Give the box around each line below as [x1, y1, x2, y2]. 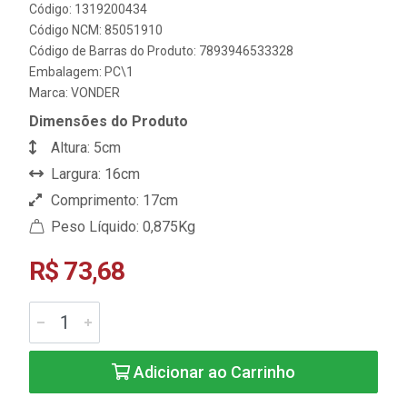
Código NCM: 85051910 [29, 23, 163, 37]
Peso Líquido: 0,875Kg [47, 218, 195, 235]
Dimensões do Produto [29, 113, 188, 130]
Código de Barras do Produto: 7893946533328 [29, 44, 293, 58]
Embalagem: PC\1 [29, 65, 134, 79]
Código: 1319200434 [29, 2, 147, 16]
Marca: [29, 85, 71, 100]
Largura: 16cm [47, 165, 140, 183]
